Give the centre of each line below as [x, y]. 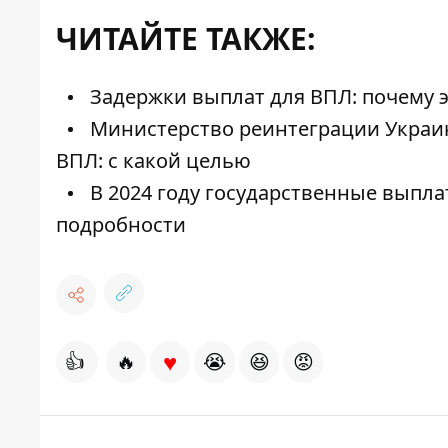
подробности [121, 225]
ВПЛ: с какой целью [153, 161]
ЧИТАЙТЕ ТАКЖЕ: [186, 39]
